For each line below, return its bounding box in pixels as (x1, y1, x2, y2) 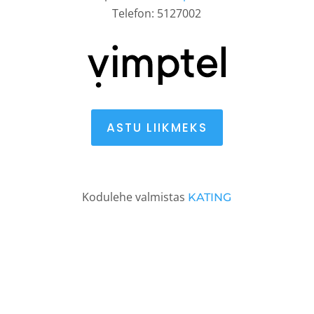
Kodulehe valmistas (82, 189, 189, 205)
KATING (188, 191, 232, 205)
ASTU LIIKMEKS (106, 119, 207, 137)
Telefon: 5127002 (112, 6, 202, 21)
